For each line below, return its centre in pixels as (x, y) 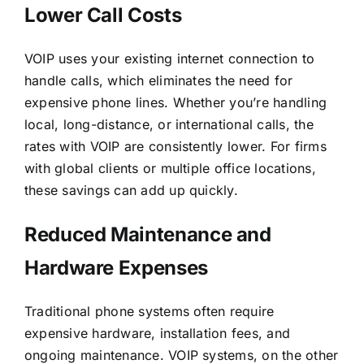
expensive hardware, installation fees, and (157, 333)
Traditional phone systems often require (149, 311)
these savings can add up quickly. (131, 190)
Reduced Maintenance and (147, 234)
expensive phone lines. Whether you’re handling (175, 102)
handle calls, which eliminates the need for (158, 80)
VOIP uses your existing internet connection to (169, 58)
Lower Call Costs (103, 15)
